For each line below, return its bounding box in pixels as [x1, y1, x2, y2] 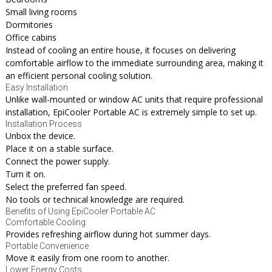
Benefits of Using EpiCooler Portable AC [5, 206, 155, 216]
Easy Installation [5, 83, 68, 92]
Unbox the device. [5, 130, 75, 141]
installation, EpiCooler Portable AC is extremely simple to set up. [5, 106, 257, 118]
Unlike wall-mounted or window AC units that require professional [5, 93, 263, 105]
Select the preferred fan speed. [5, 181, 126, 192]
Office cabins [5, 32, 56, 43]
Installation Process [5, 119, 82, 129]
